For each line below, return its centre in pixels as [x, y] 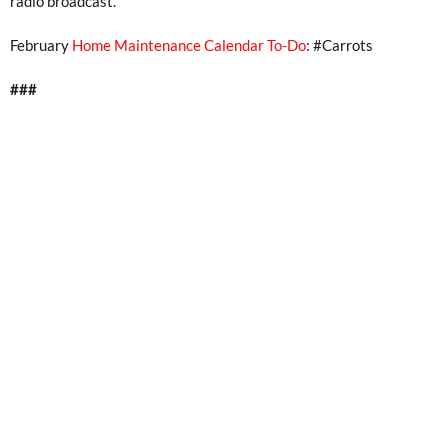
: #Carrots [339, 44]
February [41, 44]
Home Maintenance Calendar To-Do [189, 44]
